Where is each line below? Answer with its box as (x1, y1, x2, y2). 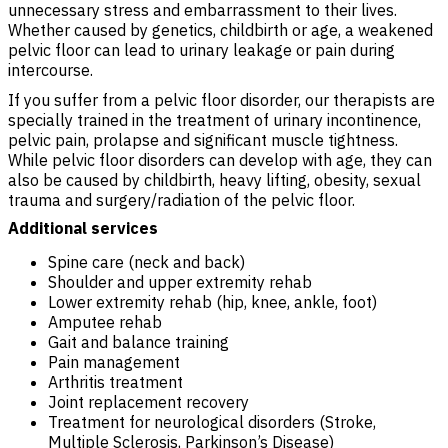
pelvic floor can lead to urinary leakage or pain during (8, 40, 395, 60)
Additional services (8, 218, 158, 238)
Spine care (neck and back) (48, 252, 245, 272)
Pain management (48, 352, 180, 372)
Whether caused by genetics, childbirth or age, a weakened (8, 20, 433, 40)
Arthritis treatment (48, 372, 183, 392)
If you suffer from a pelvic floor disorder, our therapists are (8, 90, 435, 110)
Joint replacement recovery (48, 392, 249, 412)
